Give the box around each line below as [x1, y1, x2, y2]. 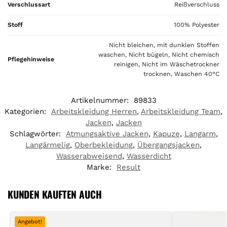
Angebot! [17, 218, 42, 225]
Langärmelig [25, 140, 70, 149]
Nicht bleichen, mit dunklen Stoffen [109, 41, 219, 49]
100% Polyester [174, 21, 219, 28]
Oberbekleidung [74, 140, 133, 149]
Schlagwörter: [9, 129, 63, 138]
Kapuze [153, 129, 180, 138]
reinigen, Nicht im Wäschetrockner [114, 60, 219, 68]
